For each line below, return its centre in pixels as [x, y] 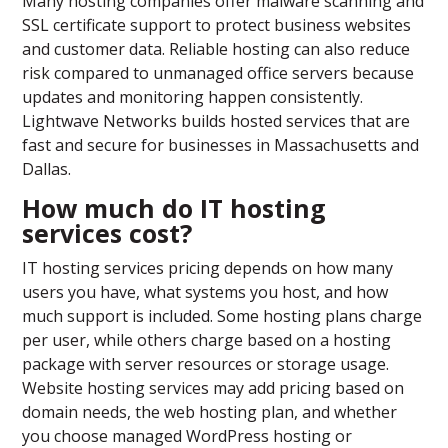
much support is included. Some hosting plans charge [222, 316]
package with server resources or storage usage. [206, 364]
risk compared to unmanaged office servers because [218, 73]
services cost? [107, 233]
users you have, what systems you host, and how [205, 292]
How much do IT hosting [174, 208]
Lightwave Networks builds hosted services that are [216, 121]
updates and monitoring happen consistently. [193, 97]
